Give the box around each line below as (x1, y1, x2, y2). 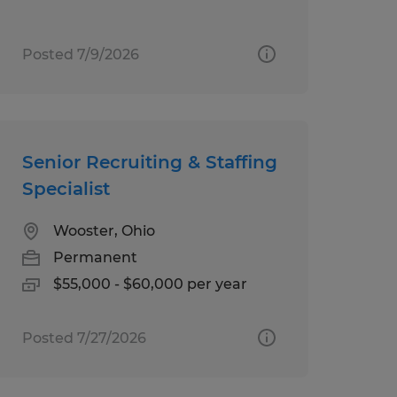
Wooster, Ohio (52, 222, 155, 239)
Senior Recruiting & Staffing (21, 151, 277, 173)
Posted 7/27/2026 (21, 329, 146, 346)
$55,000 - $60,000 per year (52, 275, 247, 292)
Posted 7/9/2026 (21, 45, 139, 63)
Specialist (21, 177, 115, 199)
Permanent (52, 248, 137, 266)
